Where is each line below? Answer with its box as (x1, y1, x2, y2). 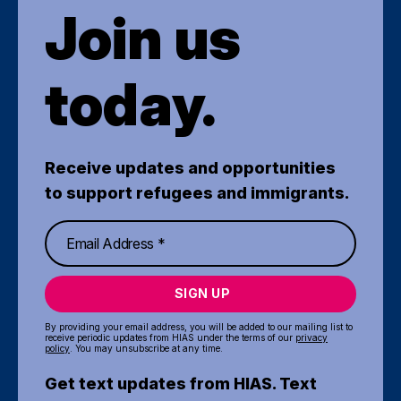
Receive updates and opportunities (45, 158, 336, 177)
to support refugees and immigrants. (45, 183, 349, 202)
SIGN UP (174, 285, 231, 301)
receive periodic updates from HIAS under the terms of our (45, 331, 295, 343)
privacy (295, 331, 328, 343)
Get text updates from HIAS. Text (45, 373, 317, 393)
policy (45, 342, 70, 354)
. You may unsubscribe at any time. (70, 342, 223, 354)
